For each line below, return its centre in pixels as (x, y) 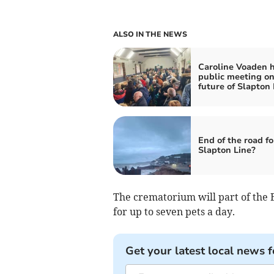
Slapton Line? (227, 150)
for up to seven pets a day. (174, 211)
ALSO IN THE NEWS (150, 34)
